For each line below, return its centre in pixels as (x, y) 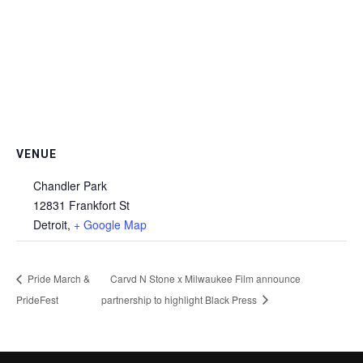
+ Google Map (110, 224)
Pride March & (58, 278)
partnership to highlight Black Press (180, 299)
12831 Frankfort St (81, 205)
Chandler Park (70, 185)
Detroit (50, 224)
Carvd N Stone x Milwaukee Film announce (205, 278)
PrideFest (37, 299)
